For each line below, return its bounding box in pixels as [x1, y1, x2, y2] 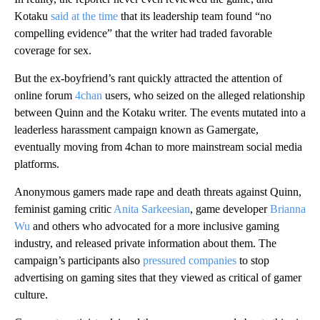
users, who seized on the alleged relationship [102, 89, 305, 101]
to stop [236, 254, 269, 266]
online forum [14, 89, 75, 101]
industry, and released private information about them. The [14, 236, 276, 249]
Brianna [270, 202, 306, 215]
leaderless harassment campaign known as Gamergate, [14, 123, 259, 136]
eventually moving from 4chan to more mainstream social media [14, 140, 302, 153]
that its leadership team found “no [118, 9, 271, 22]
